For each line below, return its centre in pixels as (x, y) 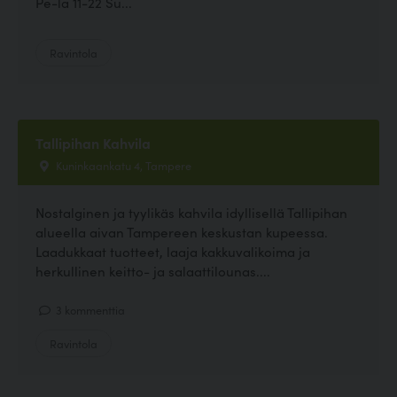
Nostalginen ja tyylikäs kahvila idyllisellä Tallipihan (191, 212)
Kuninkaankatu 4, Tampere (122, 164)
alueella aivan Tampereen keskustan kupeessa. (182, 231)
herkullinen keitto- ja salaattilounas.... (153, 270)
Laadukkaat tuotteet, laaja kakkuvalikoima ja (173, 251)
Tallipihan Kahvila (93, 142)
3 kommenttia (89, 310)
